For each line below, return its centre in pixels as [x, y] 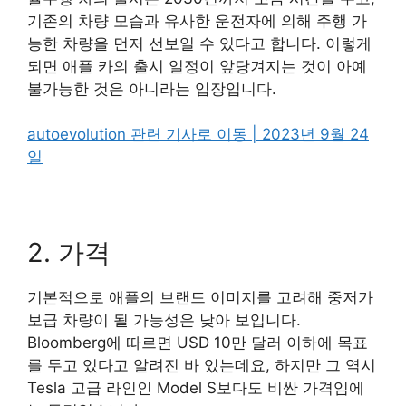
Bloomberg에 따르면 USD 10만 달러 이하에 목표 [198, 343]
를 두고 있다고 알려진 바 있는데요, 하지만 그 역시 [202, 366]
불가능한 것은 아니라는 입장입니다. [152, 88]
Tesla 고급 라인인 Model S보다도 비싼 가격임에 [196, 388]
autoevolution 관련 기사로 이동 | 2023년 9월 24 [198, 135]
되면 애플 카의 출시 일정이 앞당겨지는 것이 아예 [197, 66]
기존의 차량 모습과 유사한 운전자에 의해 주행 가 [197, 20]
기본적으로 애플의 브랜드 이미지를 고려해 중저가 [200, 298]
